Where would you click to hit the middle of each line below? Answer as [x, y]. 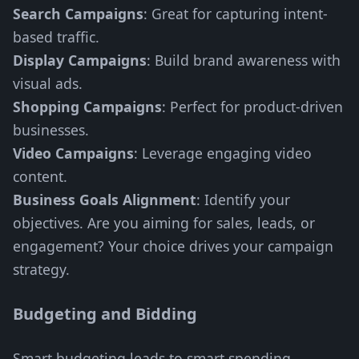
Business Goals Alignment [105, 200]
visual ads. [48, 83]
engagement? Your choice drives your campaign [173, 246]
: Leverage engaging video [223, 153]
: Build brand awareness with [244, 60]
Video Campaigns [73, 153]
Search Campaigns [78, 14]
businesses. [51, 130]
